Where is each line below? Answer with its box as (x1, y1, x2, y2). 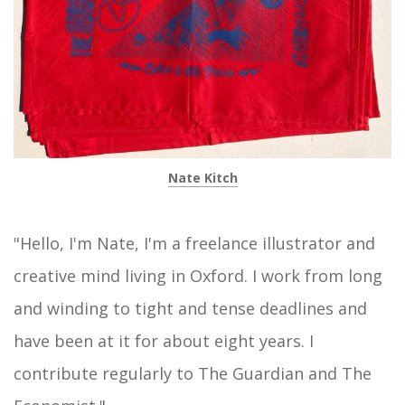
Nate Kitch (167, 169, 238, 186)
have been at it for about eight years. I (14, 330, 314, 352)
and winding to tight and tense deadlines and (14, 297, 367, 319)
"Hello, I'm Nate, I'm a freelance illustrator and (14, 232, 375, 254)
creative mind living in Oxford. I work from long (14, 265, 382, 287)
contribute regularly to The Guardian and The (14, 363, 372, 384)
